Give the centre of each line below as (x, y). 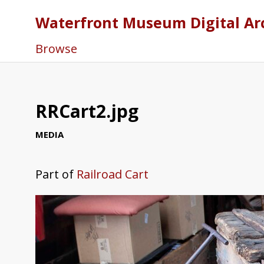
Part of (56, 174)
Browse (56, 48)
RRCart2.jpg (87, 111)
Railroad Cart (113, 174)
